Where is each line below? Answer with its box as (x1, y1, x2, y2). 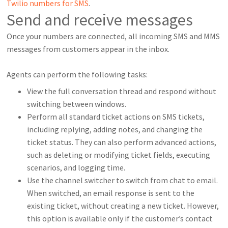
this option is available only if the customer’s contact (27, 213, 213, 223)
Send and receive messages (7, 9, 193, 30)
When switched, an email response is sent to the (27, 187, 195, 198)
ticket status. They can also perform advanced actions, (27, 136, 217, 147)
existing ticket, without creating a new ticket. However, (27, 200, 219, 211)
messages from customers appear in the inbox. (7, 43, 172, 54)
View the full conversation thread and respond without (27, 85, 217, 96)
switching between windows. (27, 98, 127, 109)
